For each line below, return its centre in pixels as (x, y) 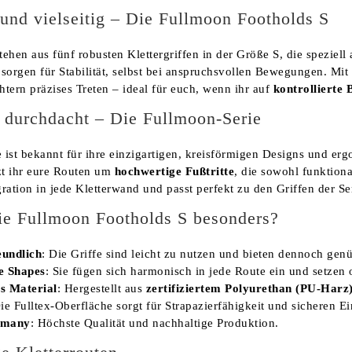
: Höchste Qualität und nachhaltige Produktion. (154, 323)
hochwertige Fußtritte (174, 171)
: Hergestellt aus (101, 288)
